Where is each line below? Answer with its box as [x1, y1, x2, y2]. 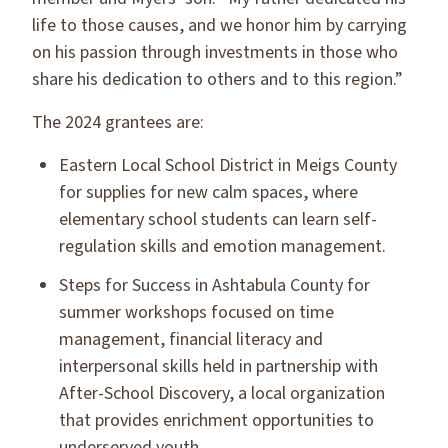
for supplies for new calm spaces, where [59, 180, 358, 205]
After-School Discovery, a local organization [59, 381, 385, 406]
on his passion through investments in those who [32, 40, 398, 65]
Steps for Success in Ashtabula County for [59, 273, 370, 298]
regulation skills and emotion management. [59, 234, 386, 259]
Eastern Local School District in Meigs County [59, 153, 397, 178]
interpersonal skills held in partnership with [59, 354, 378, 379]
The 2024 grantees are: [32, 110, 204, 135]
